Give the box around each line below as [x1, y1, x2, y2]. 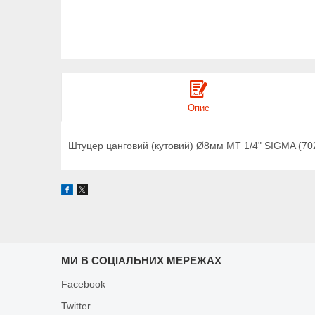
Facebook [61, 278, 106, 290]
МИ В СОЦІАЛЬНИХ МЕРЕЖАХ [61, 255, 222, 267]
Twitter [61, 300, 91, 312]
